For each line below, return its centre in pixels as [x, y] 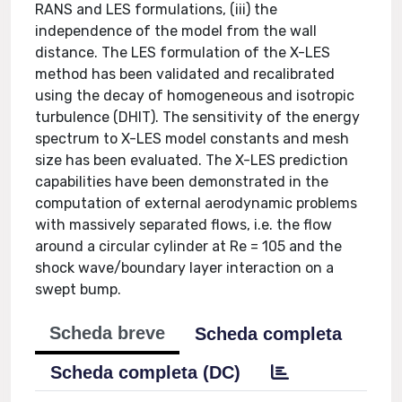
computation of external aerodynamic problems [197, 203]
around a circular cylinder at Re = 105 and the [189, 246]
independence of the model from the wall [176, 31]
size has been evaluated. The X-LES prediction [192, 160]
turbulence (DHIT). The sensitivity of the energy [198, 117]
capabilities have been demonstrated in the [182, 182]
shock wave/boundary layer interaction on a [185, 268]
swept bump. [79, 289]
